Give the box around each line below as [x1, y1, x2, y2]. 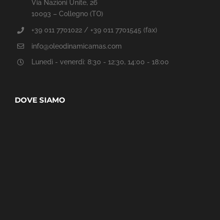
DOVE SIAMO [15, 95, 65, 105]
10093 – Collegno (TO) [31, 10, 103, 18]
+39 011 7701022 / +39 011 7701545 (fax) [31, 26, 157, 34]
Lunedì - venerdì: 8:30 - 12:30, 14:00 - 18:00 [31, 58, 169, 66]
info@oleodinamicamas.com [31, 42, 122, 50]
